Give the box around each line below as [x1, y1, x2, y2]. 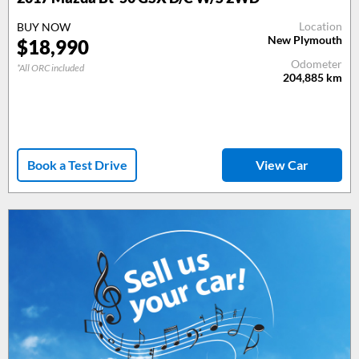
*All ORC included [17, 61, 84, 74]
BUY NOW [17, 19, 71, 34]
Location [299, 18, 342, 33]
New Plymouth [268, 32, 342, 46]
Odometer [291, 56, 342, 71]
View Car [256, 156, 309, 172]
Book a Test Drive [26, 156, 127, 172]
